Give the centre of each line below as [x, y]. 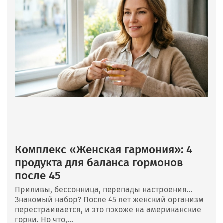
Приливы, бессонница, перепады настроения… [104, 190]
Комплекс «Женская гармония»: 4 [104, 150]
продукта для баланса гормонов [99, 163]
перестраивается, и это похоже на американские [108, 210]
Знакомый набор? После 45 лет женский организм [109, 200]
